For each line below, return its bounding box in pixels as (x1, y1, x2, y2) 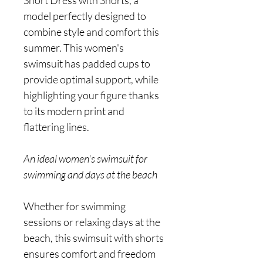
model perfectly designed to (23, 9, 146, 22)
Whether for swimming (23, 200, 126, 213)
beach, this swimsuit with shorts (23, 231, 164, 244)
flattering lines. (23, 120, 89, 133)
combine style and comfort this (23, 25, 159, 38)
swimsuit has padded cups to (23, 57, 150, 70)
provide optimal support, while (23, 73, 159, 86)
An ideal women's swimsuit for (23, 152, 147, 165)
